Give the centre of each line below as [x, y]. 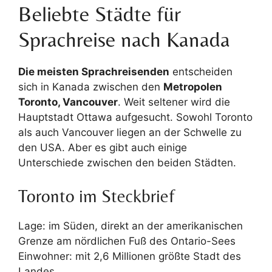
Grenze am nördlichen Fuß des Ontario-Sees [127, 241]
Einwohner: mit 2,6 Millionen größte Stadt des [130, 256]
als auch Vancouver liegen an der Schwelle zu [130, 132]
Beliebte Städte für [100, 14]
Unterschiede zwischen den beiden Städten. [127, 162]
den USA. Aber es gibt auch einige [103, 147]
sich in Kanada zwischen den [91, 87]
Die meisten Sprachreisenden [94, 71]
